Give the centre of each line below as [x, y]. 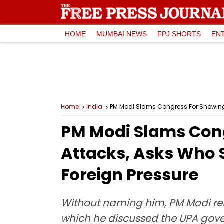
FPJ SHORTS [179, 34]
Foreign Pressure [130, 175]
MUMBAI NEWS [122, 34]
